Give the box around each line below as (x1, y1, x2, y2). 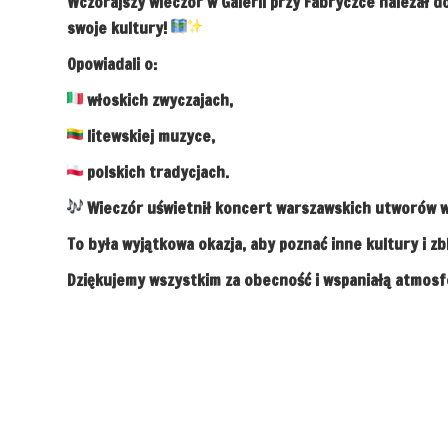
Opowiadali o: (67, 52, 157, 75)
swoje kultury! (67, 16, 171, 39)
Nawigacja (67, 412, 193, 445)
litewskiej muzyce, (83, 124, 215, 147)
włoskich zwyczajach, (83, 88, 233, 111)
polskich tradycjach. (83, 160, 229, 183)
